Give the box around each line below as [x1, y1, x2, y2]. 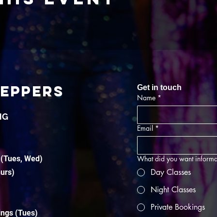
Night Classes [151, 185, 196, 195]
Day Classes [151, 167, 191, 177]
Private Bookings [151, 202, 205, 212]
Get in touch [137, 83, 182, 92]
